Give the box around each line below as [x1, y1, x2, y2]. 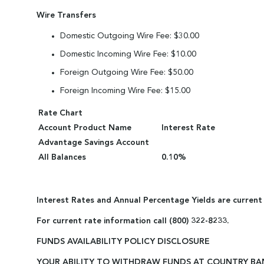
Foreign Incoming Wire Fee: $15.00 [60, 87, 190, 95]
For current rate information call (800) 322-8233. [37, 217, 229, 225]
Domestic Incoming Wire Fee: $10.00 [60, 50, 196, 58]
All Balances [38, 153, 86, 161]
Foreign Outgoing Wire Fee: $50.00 [60, 68, 193, 77]
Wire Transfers [37, 11, 96, 19]
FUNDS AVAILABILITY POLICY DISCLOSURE [37, 237, 210, 246]
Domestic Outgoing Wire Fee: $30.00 [60, 32, 199, 40]
